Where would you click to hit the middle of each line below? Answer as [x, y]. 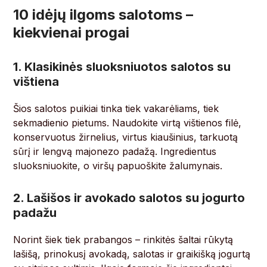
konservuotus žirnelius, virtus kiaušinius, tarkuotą [126, 137]
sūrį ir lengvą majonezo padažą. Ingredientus [115, 152]
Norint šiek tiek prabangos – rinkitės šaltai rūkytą [123, 240]
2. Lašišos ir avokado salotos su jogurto [129, 198]
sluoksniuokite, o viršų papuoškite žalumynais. [118, 166]
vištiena [36, 82]
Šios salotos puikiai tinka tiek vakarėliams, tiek [116, 109]
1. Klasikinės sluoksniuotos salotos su [122, 67]
